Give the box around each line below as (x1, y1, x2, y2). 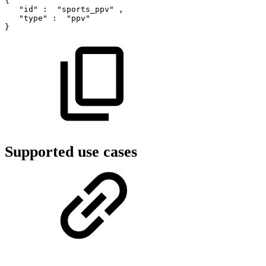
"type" (19, 13, 47, 23)
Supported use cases (5, 143, 137, 161)
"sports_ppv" (57, 4, 114, 14)
